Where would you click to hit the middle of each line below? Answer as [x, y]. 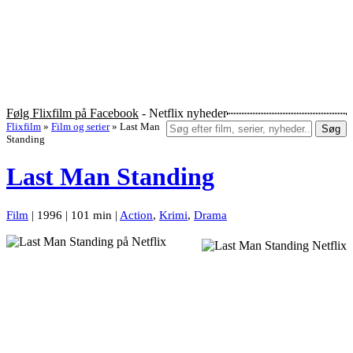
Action [136, 215]
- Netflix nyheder [183, 113]
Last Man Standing [110, 177]
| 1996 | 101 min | [74, 215]
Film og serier [80, 127]
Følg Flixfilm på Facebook [72, 113]
